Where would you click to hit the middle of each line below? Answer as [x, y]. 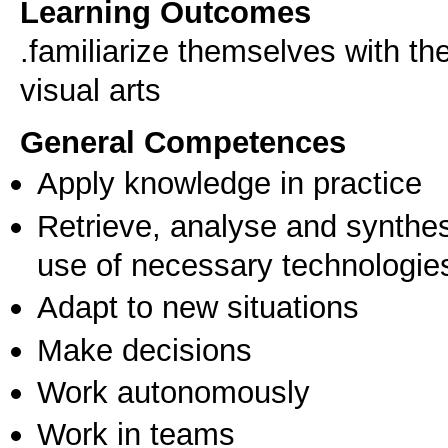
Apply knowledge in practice [229, 183]
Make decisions [144, 349]
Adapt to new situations [198, 307]
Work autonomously [173, 391]
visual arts [90, 90]
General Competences [183, 142]
